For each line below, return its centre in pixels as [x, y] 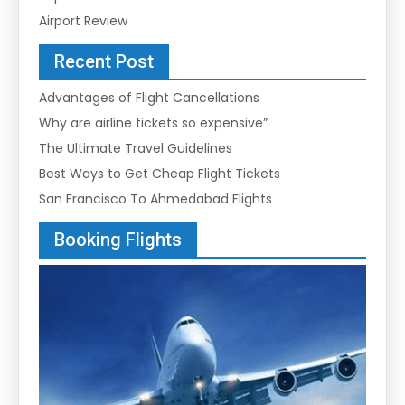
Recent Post [104, 61]
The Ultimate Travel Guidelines [136, 148]
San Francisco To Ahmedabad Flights [155, 198]
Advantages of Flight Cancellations [149, 97]
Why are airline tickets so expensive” [153, 122]
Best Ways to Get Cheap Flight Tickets [160, 173]
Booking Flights [118, 239]
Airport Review [83, 20]
